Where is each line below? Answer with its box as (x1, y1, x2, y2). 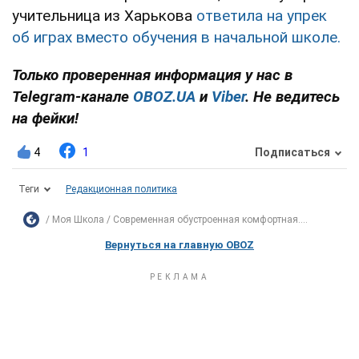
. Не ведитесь (245, 87, 340, 106)
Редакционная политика (66, 183, 177, 195)
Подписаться (255, 146, 330, 159)
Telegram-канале (12, 87, 133, 106)
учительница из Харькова (12, 6, 196, 25)
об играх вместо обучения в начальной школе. (12, 27, 341, 46)
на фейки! (12, 108, 79, 127)
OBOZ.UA (133, 87, 200, 106)
